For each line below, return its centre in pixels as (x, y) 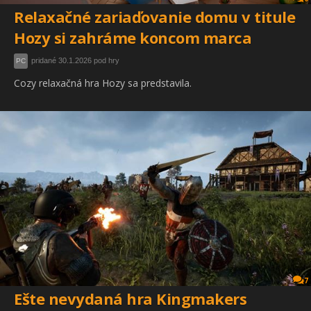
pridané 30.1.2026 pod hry (75, 61)
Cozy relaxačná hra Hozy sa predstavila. (103, 83)
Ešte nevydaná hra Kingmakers (130, 299)
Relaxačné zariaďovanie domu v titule (154, 17)
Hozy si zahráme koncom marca (133, 38)
